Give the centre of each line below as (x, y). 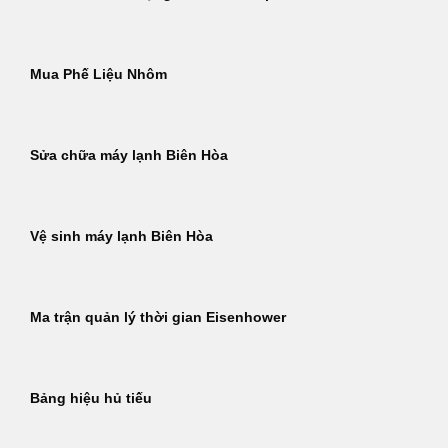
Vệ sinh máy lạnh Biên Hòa (121, 237)
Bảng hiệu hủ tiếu (91, 399)
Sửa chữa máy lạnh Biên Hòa (129, 156)
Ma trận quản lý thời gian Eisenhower (158, 318)
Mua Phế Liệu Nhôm (98, 75)
